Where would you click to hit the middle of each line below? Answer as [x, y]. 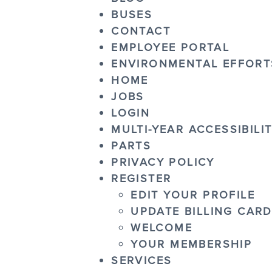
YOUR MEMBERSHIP [192, 244]
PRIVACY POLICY [163, 162]
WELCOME [161, 227]
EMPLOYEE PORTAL [171, 47]
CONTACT [141, 31]
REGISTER [141, 178]
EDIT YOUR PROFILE [193, 195]
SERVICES [142, 260]
